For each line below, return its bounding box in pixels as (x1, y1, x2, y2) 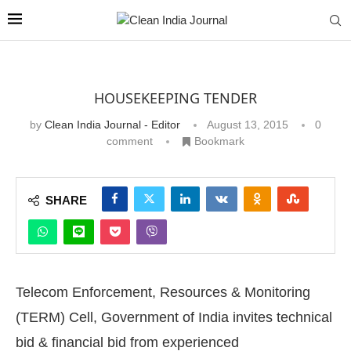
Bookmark (194, 135, 244, 147)
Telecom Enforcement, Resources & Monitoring (16, 284, 310, 300)
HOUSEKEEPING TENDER (94, 89, 257, 107)
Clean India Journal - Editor (45, 118, 180, 131)
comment (107, 135, 153, 147)
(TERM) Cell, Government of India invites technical (16, 309, 332, 325)
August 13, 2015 (207, 118, 288, 131)
